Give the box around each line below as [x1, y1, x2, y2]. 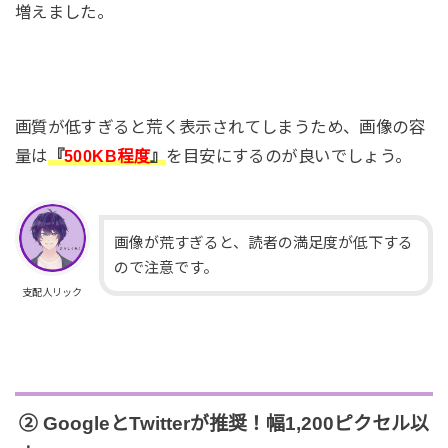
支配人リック [22, 286, 83, 298]
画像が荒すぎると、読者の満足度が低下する [113, 234, 413, 251]
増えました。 [14, 2, 114, 21]
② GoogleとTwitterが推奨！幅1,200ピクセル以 [18, 412, 429, 434]
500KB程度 [64, 147, 150, 166]
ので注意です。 [113, 259, 218, 276]
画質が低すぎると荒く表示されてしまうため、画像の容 [14, 118, 426, 137]
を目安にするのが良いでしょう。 [166, 147, 412, 166]
